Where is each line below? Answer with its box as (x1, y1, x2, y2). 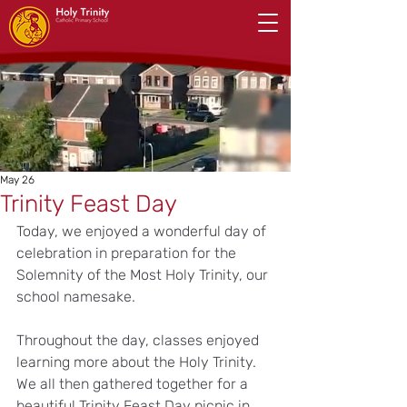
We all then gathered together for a (16, 375, 252, 392)
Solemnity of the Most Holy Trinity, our (16, 266, 272, 283)
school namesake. (16, 288, 135, 305)
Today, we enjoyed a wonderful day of (16, 223, 270, 240)
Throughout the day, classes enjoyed (16, 332, 263, 349)
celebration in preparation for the (16, 244, 240, 262)
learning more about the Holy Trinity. (16, 353, 260, 371)
